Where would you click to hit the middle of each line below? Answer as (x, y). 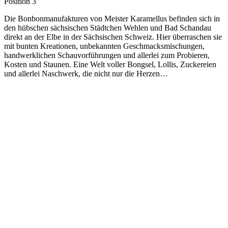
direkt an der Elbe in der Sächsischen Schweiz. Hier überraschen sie (113, 37)
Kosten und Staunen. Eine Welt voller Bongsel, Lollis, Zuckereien (110, 64)
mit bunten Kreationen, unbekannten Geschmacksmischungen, (104, 46)
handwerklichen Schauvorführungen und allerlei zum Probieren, (107, 55)
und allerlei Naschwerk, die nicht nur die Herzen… (86, 73)
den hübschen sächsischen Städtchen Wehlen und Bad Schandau (108, 27)
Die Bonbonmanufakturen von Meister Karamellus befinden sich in (112, 18)
